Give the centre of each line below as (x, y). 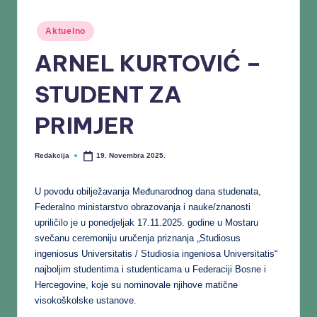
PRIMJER (85, 126)
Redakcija (52, 155)
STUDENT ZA (108, 94)
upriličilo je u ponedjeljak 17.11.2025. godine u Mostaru (146, 222)
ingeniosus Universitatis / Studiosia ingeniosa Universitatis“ (156, 253)
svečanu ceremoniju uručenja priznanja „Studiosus (138, 238)
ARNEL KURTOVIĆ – (148, 63)
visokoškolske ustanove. (86, 300)
